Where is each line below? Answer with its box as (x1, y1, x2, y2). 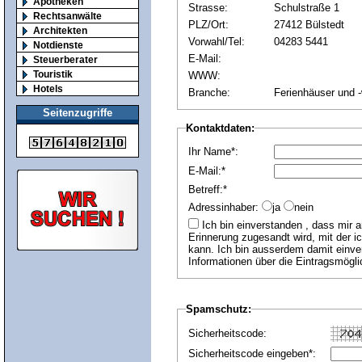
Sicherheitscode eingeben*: (187, 347, 316, 360)
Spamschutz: (185, 303, 251, 315)
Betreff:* (187, 183, 227, 196)
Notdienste (33, 39, 83, 50)
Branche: (187, 86, 230, 99)
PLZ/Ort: (187, 19, 229, 31)
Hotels (33, 82, 63, 94)
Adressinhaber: (187, 201, 262, 213)
